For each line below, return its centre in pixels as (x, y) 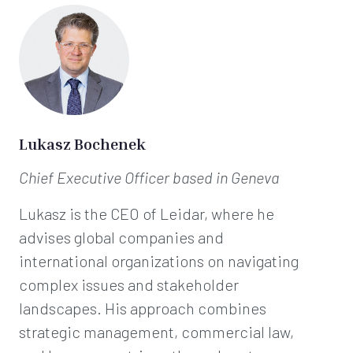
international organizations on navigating (159, 261)
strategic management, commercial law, (156, 332)
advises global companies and (121, 237)
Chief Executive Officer (96, 177)
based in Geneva (226, 177)
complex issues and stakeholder (129, 284)
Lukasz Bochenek (82, 143)
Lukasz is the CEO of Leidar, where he (147, 214)
